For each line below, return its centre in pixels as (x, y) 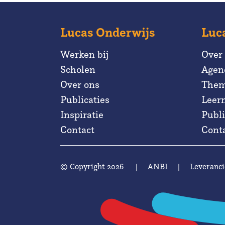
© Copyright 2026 (93, 166)
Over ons (80, 84)
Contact (77, 130)
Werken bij (84, 54)
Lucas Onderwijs (108, 32)
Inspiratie (82, 115)
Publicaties (85, 99)
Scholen (78, 69)
